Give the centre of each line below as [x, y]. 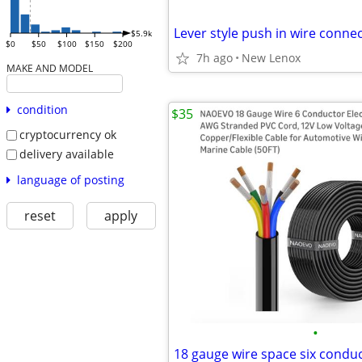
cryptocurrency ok [67, 135]
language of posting [70, 179]
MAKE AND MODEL [49, 68]
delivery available [66, 154]
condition [42, 110]
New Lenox [271, 58]
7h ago [215, 58]
